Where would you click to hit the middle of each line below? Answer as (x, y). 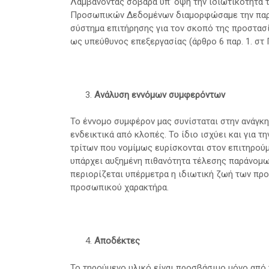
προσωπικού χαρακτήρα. (119, 188)
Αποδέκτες (117, 241)
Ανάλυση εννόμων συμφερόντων (160, 95)
